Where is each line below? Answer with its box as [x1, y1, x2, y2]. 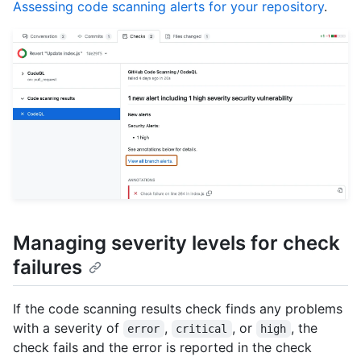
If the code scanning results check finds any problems [13, 300, 342, 317]
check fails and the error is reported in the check [13, 338, 312, 355]
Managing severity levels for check [13, 230, 340, 255]
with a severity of [13, 319, 123, 336]
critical [176, 322, 228, 335]
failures [13, 255, 82, 279]
